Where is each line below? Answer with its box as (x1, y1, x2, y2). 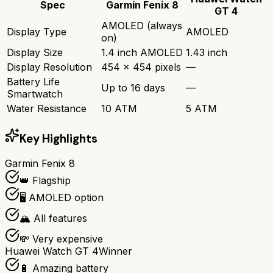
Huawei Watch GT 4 (5, 245, 99, 258)
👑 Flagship (19, 174, 71, 187)
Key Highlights (19, 130, 97, 146)
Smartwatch (7, 87, 63, 100)
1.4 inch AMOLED (101, 46, 183, 58)
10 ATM (101, 102, 137, 115)
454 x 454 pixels (101, 60, 181, 73)
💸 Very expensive (19, 233, 103, 246)
